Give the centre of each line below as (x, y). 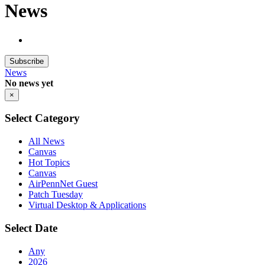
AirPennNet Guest (63, 184)
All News (46, 141)
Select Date (31, 228)
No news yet (29, 83)
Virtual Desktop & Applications (87, 205)
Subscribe (27, 61)
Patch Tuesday (56, 195)
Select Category (42, 118)
